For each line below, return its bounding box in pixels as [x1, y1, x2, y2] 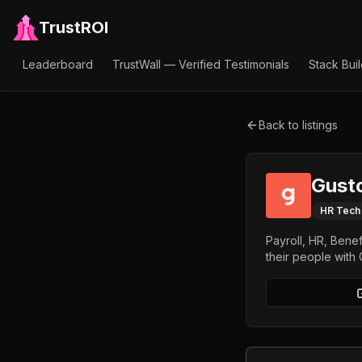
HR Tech [320, 204, 360, 217]
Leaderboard [23, 57, 93, 71]
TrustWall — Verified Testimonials [112, 57, 289, 71]
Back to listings [259, 118, 338, 132]
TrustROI [39, 18, 108, 37]
